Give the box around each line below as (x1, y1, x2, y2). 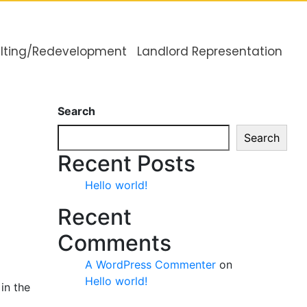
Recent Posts (57, 150, 195, 177)
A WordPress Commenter (84, 258, 216, 271)
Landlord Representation (136, 42, 282, 60)
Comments (57, 230, 171, 256)
